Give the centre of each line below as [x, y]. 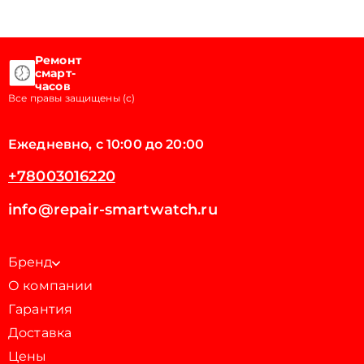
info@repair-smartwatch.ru [113, 210]
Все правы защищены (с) [72, 98]
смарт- [55, 73]
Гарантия [41, 309]
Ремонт [58, 60]
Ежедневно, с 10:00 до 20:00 [106, 144]
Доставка [40, 333]
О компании [51, 286]
